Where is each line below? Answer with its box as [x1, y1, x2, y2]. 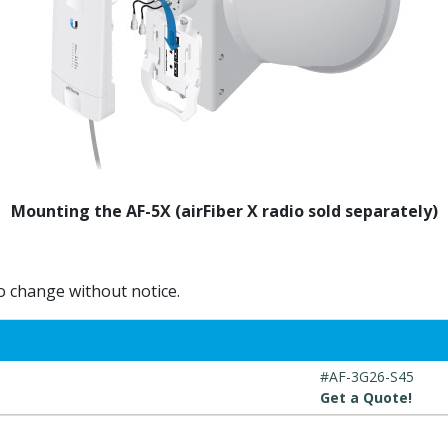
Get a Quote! [320, 388, 412, 407]
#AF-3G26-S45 [320, 367, 414, 386]
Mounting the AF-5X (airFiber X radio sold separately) [10, 200, 438, 222]
